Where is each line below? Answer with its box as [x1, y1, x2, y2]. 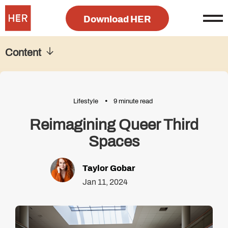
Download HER [83, 14, 151, 24]
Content [5, 47, 41, 58]
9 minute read [113, 98, 153, 105]
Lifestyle [73, 98, 98, 105]
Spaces [89, 133, 139, 150]
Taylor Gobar [82, 164, 135, 173]
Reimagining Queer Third [30, 117, 198, 133]
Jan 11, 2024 [82, 178, 128, 186]
